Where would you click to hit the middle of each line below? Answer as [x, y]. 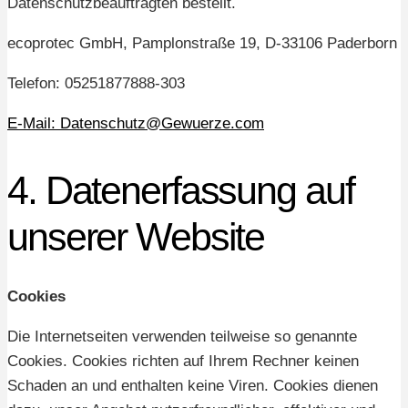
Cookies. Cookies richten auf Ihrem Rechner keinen [183, 361]
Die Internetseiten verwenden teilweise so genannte [182, 336]
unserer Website [136, 238]
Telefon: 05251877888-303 [96, 83]
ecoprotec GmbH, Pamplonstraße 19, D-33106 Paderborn [202, 43]
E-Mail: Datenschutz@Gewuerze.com [136, 123]
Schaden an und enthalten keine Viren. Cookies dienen [193, 385]
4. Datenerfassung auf [181, 191]
